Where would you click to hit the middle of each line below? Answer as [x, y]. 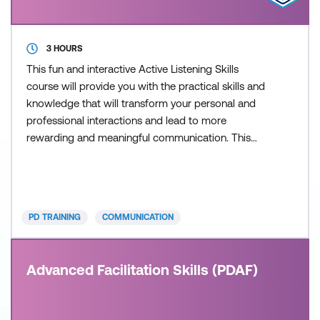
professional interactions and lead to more [126, 120]
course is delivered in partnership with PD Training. [145, 155]
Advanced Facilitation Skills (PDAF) [142, 270]
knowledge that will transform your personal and [141, 103]
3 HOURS [65, 49]
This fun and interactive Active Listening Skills [132, 69]
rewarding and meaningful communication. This [139, 137]
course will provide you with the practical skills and [146, 86]
